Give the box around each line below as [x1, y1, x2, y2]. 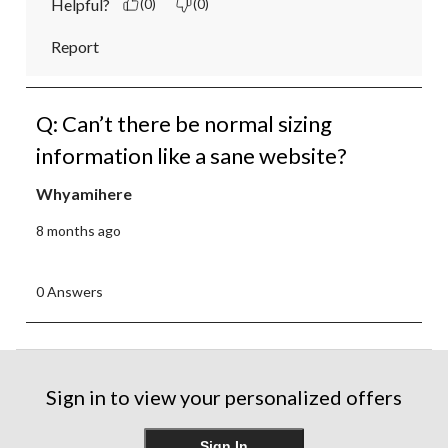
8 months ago [36, 221, 121, 239]
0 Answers [36, 282, 103, 300]
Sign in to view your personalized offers [46, 384, 402, 409]
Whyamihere [36, 183, 132, 203]
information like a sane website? [36, 141, 347, 169]
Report [51, 36, 99, 56]
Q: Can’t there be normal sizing [36, 109, 332, 137]
